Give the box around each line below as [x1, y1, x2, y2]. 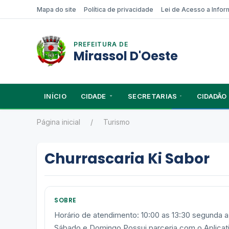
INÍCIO [44, 92, 66, 100]
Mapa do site [37, 6, 76, 14]
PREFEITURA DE [74, 40, 129, 48]
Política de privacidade [84, 6, 153, 14]
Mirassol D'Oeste [74, 47, 178, 64]
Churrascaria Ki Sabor [44, 149, 210, 169]
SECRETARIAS [128, 92, 177, 100]
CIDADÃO [196, 92, 227, 100]
